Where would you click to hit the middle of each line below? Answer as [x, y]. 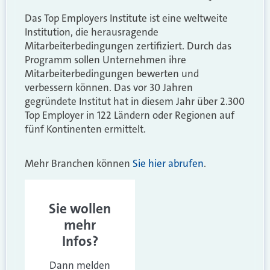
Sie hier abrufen [167, 164]
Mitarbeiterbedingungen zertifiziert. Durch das [128, 46]
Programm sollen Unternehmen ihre [105, 59]
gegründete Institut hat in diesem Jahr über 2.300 [135, 101]
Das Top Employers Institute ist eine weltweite [126, 18]
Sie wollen [80, 208]
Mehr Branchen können [77, 164]
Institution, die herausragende [92, 32]
